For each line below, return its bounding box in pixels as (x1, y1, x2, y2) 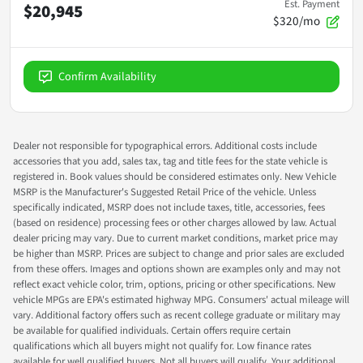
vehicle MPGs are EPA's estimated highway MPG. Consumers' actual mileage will (13, 292, 349, 307)
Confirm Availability (58, 67, 156, 85)
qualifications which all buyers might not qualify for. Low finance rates (13, 338, 311, 353)
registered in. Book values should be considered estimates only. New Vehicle (13, 169, 336, 184)
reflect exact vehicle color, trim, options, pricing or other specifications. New (13, 276, 335, 292)
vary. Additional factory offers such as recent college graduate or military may (13, 307, 340, 322)
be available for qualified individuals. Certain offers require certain (13, 322, 291, 338)
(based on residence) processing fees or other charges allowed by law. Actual (13, 215, 336, 230)
